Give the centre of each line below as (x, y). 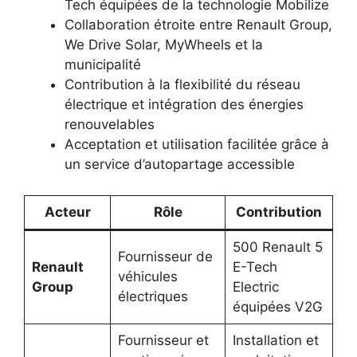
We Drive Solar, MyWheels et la (164, 45)
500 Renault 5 (277, 247)
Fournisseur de (165, 256)
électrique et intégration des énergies (184, 104)
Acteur (67, 212)
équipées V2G (277, 306)
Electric (255, 286)
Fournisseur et (163, 340)
